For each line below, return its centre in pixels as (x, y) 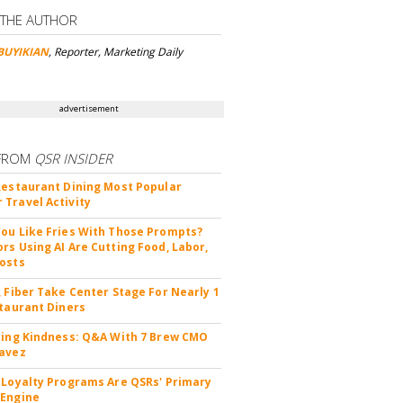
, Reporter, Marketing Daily (116, 51)
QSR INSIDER (74, 158)
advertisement (90, 108)
